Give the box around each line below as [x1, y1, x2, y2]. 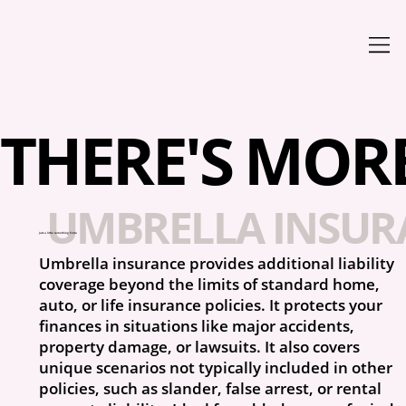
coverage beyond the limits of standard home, [39, 274, 381, 295]
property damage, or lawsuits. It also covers [39, 336, 361, 358]
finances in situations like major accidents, [39, 315, 355, 337]
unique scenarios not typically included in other [39, 357, 393, 379]
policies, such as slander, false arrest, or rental [39, 378, 382, 400]
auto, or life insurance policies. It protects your [39, 295, 383, 316]
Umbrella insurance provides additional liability [39, 253, 395, 275]
